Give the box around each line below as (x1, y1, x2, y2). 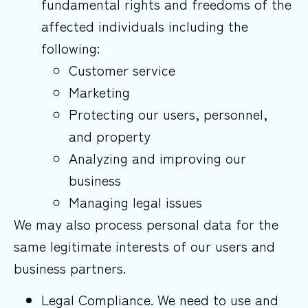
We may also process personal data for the (14, 213, 278, 234)
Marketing (69, 81, 130, 102)
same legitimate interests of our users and (14, 235, 275, 256)
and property (69, 125, 151, 146)
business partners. (14, 257, 126, 278)
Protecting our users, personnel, (69, 103, 267, 124)
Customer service (69, 59, 175, 80)
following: (41, 37, 100, 58)
